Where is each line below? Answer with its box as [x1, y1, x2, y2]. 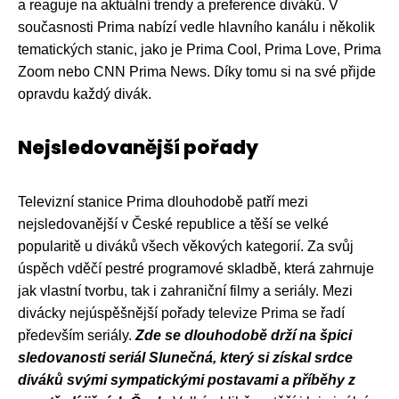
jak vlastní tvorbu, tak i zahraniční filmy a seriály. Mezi [18, 282, 353, 298]
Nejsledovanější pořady [18, 133, 258, 161]
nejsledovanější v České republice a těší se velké [18, 216, 329, 232]
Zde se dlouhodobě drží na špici [135, 327, 352, 343]
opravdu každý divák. [18, 85, 151, 102]
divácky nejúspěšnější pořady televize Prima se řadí [18, 305, 345, 321]
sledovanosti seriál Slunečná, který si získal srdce [18, 349, 353, 365]
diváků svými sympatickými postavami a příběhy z [18, 371, 355, 387]
